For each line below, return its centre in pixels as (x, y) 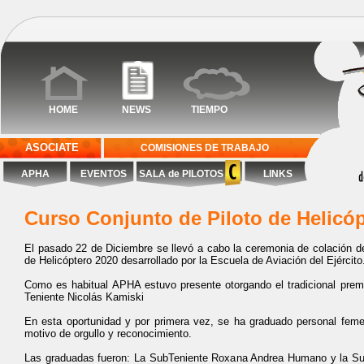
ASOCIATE (52, 147)
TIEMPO (209, 110)
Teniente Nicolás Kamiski (84, 297)
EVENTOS (103, 174)
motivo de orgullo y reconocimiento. (108, 334)
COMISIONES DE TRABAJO (205, 148)
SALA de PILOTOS (180, 174)
